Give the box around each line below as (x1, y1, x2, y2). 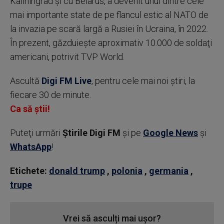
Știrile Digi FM (62, 127, 120, 138)
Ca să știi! (10, 103, 50, 114)
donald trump (49, 165, 105, 176)
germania (149, 165, 188, 176)
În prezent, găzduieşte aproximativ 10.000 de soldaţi (10, 37, 212, 48)
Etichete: (10, 165, 47, 176)
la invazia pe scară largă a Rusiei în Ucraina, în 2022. (10, 23, 208, 34)
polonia (111, 165, 142, 176)
